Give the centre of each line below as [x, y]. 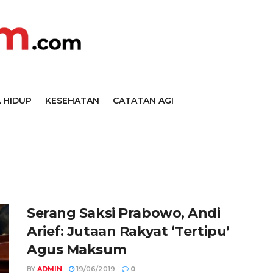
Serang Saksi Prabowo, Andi [124, 213]
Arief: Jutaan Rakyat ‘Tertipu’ [128, 231]
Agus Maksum [77, 250]
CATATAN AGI [143, 101]
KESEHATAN [72, 101]
